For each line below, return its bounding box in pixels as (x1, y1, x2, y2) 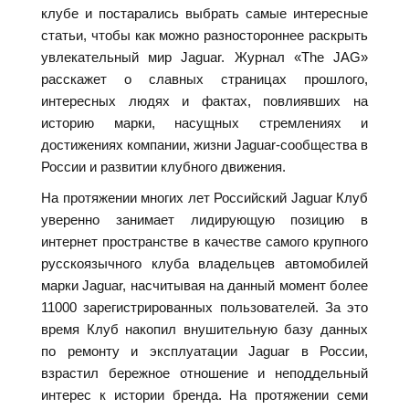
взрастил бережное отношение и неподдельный (41, 365, 368, 382)
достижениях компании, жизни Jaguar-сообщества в (41, 137, 368, 153)
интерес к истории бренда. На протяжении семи (41, 387, 368, 404)
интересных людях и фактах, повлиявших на (41, 93, 368, 110)
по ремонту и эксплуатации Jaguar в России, (41, 343, 368, 360)
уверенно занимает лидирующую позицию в (41, 212, 368, 228)
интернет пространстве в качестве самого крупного (41, 234, 368, 250)
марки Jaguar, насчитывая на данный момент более (41, 278, 368, 294)
